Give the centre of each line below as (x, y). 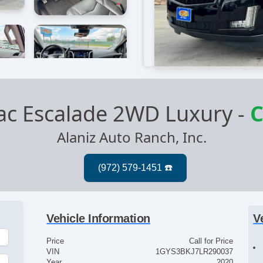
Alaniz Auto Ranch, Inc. (131, 137)
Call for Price (211, 241)
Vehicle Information (98, 219)
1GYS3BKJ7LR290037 (194, 252)
